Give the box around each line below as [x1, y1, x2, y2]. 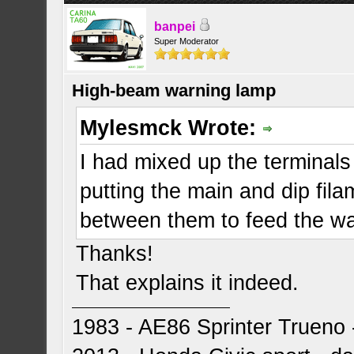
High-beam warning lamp [72, 81, 277, 100]
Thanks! [76, 242, 154, 266]
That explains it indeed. [76, 271, 299, 296]
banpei [154, 20, 196, 33]
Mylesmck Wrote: [80, 116, 263, 140]
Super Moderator [154, 36, 220, 46]
